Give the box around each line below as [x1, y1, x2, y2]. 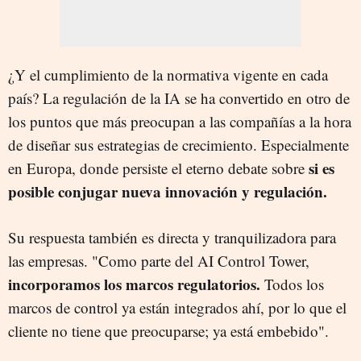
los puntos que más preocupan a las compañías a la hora [8, 110, 351, 131]
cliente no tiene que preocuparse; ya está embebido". [8, 320, 329, 341]
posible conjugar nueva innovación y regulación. [8, 180, 327, 202]
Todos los [260, 273, 324, 294]
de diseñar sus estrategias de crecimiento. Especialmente [8, 134, 349, 155]
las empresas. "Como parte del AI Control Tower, [8, 250, 309, 271]
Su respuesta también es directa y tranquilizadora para [8, 226, 336, 247]
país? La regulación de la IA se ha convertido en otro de [8, 87, 350, 108]
